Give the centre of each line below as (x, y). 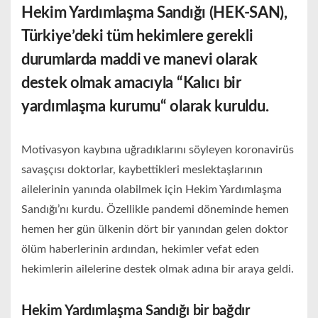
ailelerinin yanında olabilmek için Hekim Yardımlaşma (152, 190)
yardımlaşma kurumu (91, 107)
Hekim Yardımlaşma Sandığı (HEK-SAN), (154, 13)
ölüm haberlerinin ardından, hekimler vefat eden (140, 250)
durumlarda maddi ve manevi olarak (139, 60)
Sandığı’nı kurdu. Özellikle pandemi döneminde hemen (155, 210)
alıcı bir (217, 83)
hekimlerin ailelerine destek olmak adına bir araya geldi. (158, 269)
